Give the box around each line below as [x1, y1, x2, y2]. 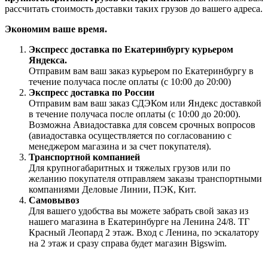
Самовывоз [29, 195, 79, 206]
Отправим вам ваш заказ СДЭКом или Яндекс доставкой [29, 98, 261, 109]
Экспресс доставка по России [29, 87, 154, 98]
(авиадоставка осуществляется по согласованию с [29, 130, 232, 141]
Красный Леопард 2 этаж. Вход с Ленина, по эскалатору [29, 227, 259, 238]
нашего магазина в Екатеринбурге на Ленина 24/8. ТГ [29, 217, 249, 227]
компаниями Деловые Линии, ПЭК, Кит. [29, 184, 196, 195]
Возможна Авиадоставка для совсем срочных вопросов [29, 120, 255, 130]
